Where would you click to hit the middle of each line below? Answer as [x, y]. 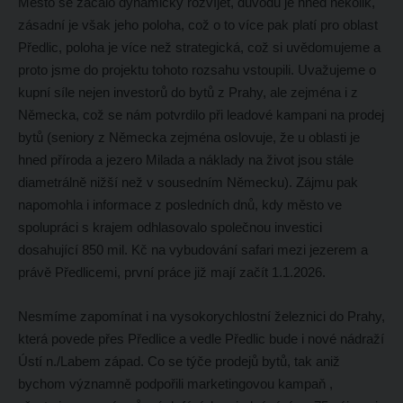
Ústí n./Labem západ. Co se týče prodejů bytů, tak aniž [179, 361]
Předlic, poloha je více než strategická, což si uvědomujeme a [199, 47]
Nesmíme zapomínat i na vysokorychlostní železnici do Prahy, [201, 316]
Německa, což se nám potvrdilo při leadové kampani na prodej [201, 114]
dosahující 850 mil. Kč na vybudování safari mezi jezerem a [193, 249]
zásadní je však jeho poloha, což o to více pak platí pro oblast [197, 24]
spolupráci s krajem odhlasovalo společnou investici [170, 227]
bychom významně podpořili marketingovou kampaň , [175, 383]
